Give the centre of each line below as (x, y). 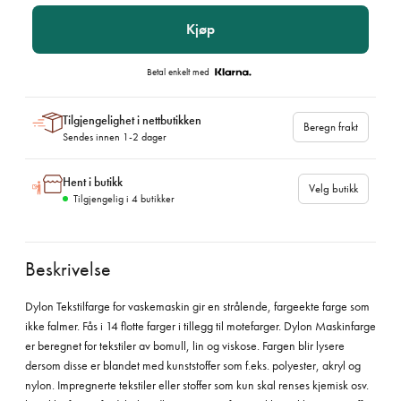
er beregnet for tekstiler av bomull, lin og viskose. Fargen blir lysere (185, 345)
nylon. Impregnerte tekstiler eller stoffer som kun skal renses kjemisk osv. (197, 384)
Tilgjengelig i (102, 198)
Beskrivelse (68, 269)
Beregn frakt (330, 127)
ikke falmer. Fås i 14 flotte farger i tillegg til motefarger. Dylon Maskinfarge (200, 325)
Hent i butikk (93, 181)
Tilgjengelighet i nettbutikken (132, 120)
